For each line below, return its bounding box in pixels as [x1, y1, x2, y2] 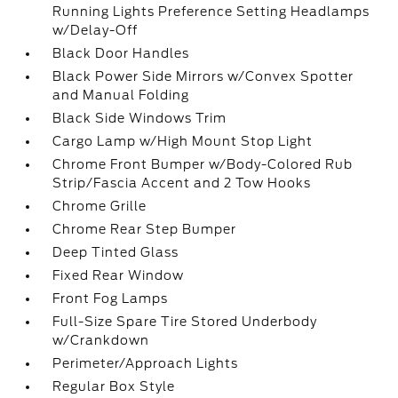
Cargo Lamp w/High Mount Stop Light [52, 134, 314, 148]
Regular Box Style [52, 379, 176, 394]
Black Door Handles [52, 46, 190, 60]
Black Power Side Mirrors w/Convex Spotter [52, 69, 354, 84]
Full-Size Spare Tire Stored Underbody [52, 314, 318, 329]
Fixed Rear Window [52, 268, 185, 283]
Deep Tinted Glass [52, 245, 179, 259]
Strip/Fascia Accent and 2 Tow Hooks [52, 176, 312, 190]
